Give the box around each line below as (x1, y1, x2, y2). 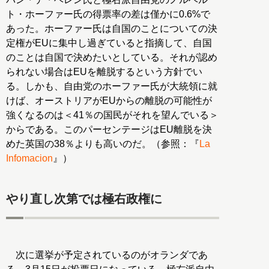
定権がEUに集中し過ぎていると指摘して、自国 (6, 37, 212, 48)
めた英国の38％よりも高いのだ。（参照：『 (6, 138, 199, 149)
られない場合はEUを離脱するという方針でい (6, 66, 202, 77)
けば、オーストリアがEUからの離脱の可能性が (6, 95, 212, 106)
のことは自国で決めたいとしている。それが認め (6, 52, 217, 62)
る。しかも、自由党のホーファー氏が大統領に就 (6, 80, 217, 91)
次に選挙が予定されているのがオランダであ (6, 250, 208, 261)
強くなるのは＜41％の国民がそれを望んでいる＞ (6, 109, 219, 120)
